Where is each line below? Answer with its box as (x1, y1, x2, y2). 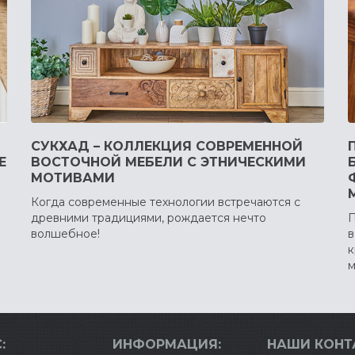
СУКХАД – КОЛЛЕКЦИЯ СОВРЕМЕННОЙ (31, 138, 303, 154)
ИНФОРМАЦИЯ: (112, 336, 221, 352)
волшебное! (31, 226, 100, 241)
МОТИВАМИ (31, 170, 115, 185)
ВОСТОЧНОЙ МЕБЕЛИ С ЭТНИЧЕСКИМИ (31, 154, 306, 170)
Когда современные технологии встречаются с (31, 194, 300, 209)
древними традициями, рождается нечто (31, 210, 266, 225)
